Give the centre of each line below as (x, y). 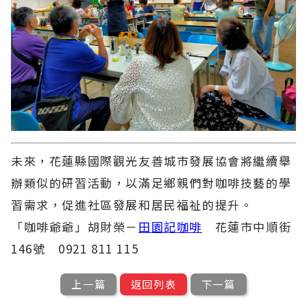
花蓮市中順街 (247, 226)
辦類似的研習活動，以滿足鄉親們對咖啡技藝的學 (151, 182)
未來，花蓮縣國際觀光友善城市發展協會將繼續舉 (151, 160)
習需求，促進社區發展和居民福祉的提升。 (132, 204)
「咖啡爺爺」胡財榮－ (75, 226)
